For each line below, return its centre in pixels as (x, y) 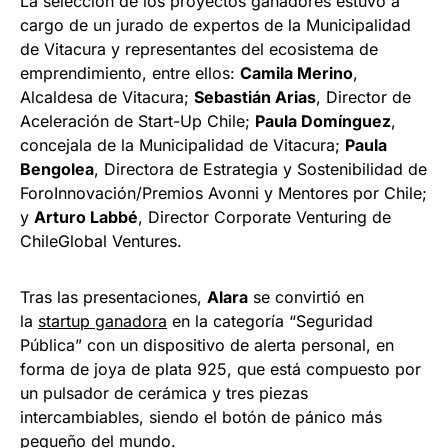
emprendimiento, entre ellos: (130, 73)
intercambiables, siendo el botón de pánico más (201, 417)
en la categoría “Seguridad (270, 321)
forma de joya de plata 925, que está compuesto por (220, 369)
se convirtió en (306, 297)
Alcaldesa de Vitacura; (107, 97)
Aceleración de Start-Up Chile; (137, 121)
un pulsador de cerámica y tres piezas (164, 393)
